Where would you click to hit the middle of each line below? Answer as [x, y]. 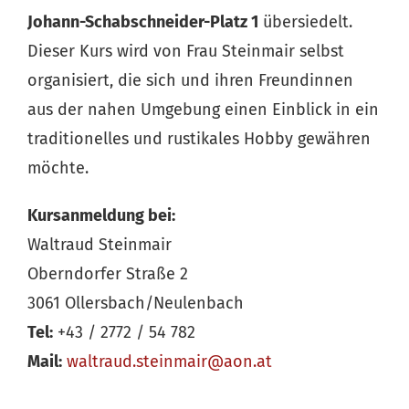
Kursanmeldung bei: [101, 215]
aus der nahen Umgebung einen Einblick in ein [203, 110]
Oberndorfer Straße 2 [108, 274]
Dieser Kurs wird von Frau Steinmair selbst [186, 51]
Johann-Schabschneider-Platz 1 [143, 22]
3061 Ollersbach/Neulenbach [136, 303]
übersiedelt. [305, 22]
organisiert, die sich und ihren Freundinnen [190, 80]
